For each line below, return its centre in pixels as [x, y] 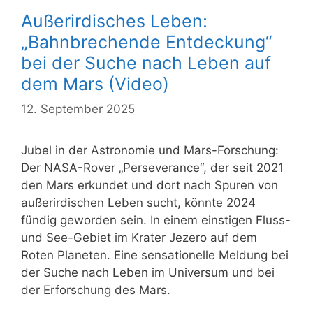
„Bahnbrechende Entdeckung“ [147, 42]
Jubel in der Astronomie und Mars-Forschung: [150, 150]
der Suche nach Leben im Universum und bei [148, 272]
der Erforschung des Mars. [96, 290]
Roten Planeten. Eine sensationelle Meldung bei [155, 255]
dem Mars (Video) [95, 84]
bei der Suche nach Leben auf [146, 63]
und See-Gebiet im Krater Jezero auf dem [139, 237]
